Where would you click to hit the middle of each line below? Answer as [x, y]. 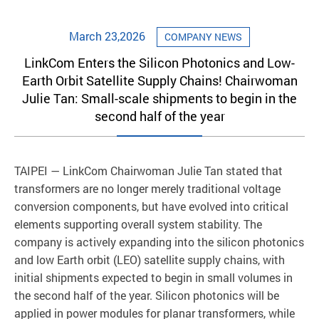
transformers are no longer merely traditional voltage [147, 188]
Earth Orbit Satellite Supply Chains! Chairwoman [159, 80]
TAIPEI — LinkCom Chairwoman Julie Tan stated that [148, 170]
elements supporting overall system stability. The [138, 224]
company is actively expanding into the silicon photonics [159, 241]
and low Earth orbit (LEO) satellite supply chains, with [150, 259]
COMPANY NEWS [203, 36]
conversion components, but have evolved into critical [151, 206]
